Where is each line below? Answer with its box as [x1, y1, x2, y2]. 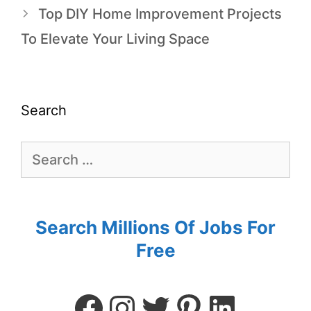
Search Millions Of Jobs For [35, 216, 276, 238]
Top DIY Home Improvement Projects [38, 5, 282, 22]
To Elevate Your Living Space [21, 30, 210, 47]
